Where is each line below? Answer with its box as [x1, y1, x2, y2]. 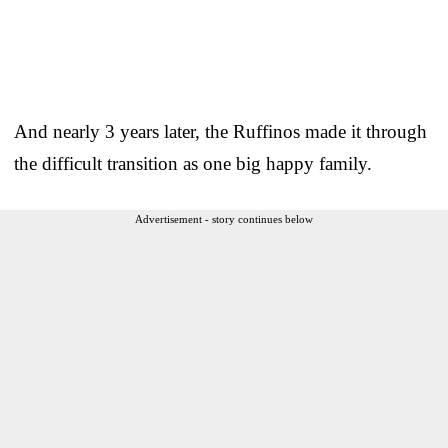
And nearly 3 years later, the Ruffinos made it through [14, 120, 427, 142]
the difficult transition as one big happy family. [14, 152, 372, 174]
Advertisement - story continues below [135, 212, 313, 225]
